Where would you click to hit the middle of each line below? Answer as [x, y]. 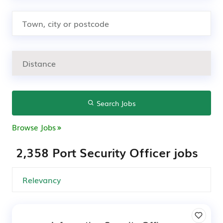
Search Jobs [115, 103]
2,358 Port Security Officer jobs [107, 152]
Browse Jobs [34, 127]
